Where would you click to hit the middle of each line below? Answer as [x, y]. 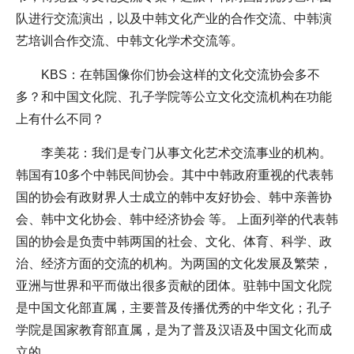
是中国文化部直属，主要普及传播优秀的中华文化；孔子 [174, 308]
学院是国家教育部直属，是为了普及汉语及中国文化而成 [174, 330]
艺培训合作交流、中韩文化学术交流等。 [130, 41]
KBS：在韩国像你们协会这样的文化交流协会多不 [181, 75]
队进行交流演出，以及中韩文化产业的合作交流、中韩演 [174, 19]
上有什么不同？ [60, 119]
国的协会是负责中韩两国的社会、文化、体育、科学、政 [174, 242]
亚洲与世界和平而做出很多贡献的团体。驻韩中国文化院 [174, 286]
